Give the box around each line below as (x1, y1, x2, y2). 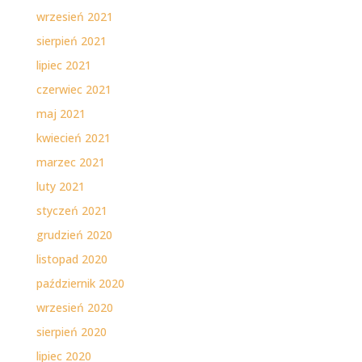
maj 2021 (36, 106, 86, 122)
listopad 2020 (36, 251, 107, 267)
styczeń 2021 (36, 203, 107, 219)
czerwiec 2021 (36, 82, 112, 98)
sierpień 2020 (36, 324, 107, 340)
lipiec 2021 (36, 57, 91, 74)
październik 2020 (36, 276, 124, 292)
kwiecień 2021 (36, 130, 111, 146)
